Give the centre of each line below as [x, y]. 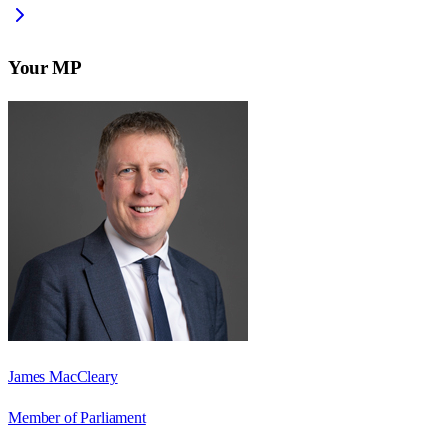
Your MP [45, 67]
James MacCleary [63, 376]
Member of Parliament [77, 417]
